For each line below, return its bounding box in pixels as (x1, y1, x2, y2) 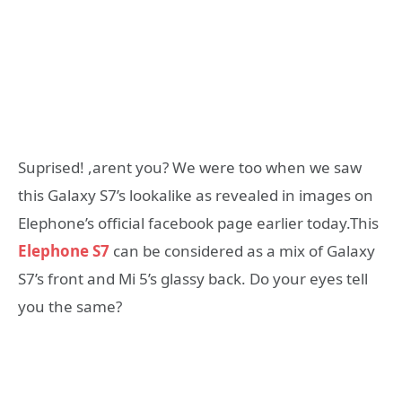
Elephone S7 (18, 240, 109, 261)
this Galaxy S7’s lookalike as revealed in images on (18, 184, 373, 205)
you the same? (18, 295, 122, 317)
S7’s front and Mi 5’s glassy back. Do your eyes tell (18, 267, 368, 289)
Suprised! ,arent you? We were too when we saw (18, 156, 362, 178)
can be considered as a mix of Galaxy (109, 240, 375, 261)
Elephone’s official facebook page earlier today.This (18, 212, 379, 233)
